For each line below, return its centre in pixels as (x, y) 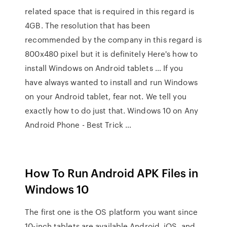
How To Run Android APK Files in (112, 173)
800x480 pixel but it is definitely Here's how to (111, 54)
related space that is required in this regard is (110, 11)
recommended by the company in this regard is (113, 40)
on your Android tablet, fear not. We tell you (106, 96)
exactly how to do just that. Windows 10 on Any (111, 110)
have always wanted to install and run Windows (111, 82)
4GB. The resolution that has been (88, 25)
